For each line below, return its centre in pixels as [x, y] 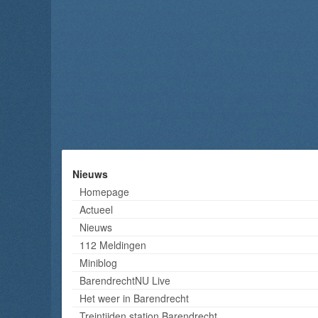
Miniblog [98, 262]
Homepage [104, 191]
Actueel [96, 209]
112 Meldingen [113, 245]
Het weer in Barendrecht [134, 298]
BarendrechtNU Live [125, 280]
